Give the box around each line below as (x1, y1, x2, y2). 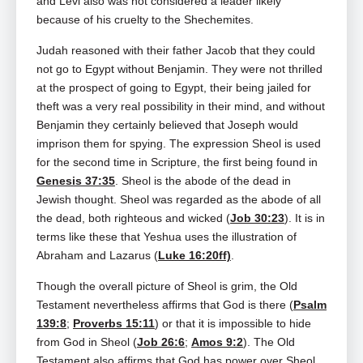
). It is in (284, 211, 325, 225)
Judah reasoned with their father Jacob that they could (36, 44, 315, 58)
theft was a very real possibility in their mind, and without (36, 100, 325, 113)
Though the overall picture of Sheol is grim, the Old (36, 280, 297, 293)
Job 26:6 (137, 335, 185, 349)
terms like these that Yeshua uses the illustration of (36, 230, 297, 244)
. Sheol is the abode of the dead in (115, 174, 291, 188)
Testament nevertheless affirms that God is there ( (36, 298, 293, 312)
